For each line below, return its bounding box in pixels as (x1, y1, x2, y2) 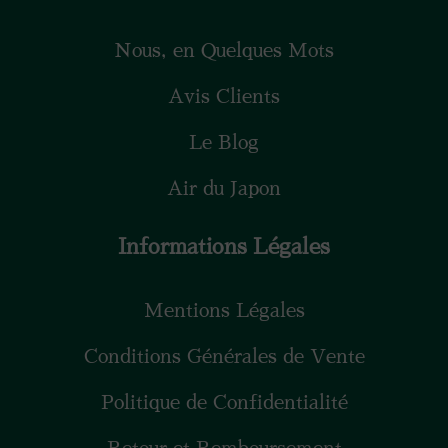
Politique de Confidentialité (100, 393, 348, 413)
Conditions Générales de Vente (83, 347, 365, 367)
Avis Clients (168, 87, 280, 107)
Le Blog (189, 133, 259, 153)
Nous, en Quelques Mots (114, 41, 334, 61)
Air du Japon (167, 179, 281, 199)
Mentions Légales (143, 301, 305, 321)
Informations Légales (118, 237, 330, 258)
